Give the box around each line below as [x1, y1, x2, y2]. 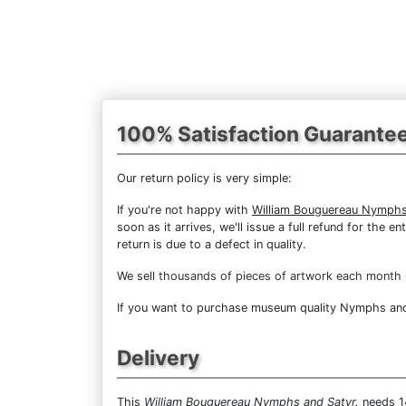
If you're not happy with [117, 202, 252, 217]
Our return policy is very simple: [117, 170, 292, 185]
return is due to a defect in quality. [117, 237, 306, 251]
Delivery [117, 344, 199, 370]
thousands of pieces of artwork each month [159, 268, 401, 283]
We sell [117, 268, 159, 283]
